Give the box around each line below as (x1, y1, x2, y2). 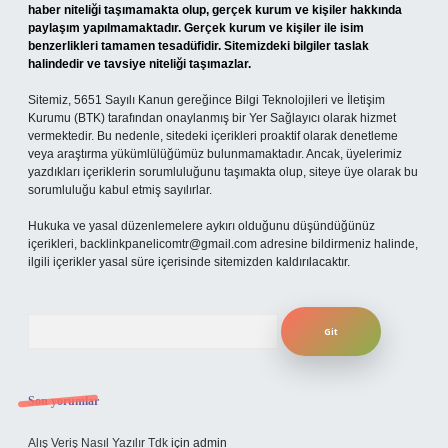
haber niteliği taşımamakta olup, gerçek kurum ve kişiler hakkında (28, 3, 402, 17)
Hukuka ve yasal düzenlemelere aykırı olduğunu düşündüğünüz (28, 219, 375, 233)
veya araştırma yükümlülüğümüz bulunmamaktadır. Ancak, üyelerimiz (28, 147, 402, 161)
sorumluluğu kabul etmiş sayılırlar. (28, 183, 212, 197)
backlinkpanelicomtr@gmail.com (80, 237, 257, 251)
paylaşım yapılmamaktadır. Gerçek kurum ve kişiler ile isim (28, 21, 364, 35)
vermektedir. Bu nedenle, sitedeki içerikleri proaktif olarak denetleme (28, 129, 398, 143)
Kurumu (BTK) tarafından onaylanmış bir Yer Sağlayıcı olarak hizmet (28, 111, 396, 125)
